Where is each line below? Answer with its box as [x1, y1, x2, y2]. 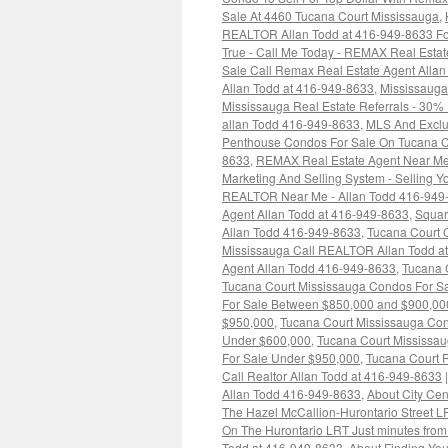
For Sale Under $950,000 [222, 349, 360, 366]
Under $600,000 [222, 331, 311, 348]
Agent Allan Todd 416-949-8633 [222, 259, 396, 276]
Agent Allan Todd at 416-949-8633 [222, 205, 409, 222]
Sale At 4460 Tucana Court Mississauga [222, 7, 439, 24]
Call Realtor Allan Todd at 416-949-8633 [222, 367, 442, 384]
